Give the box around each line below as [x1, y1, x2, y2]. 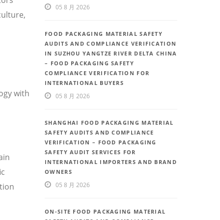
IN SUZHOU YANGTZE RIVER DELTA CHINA [45, 50, 177, 57]
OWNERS [45, 168, 72, 176]
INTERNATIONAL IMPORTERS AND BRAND [45, 158, 177, 166]
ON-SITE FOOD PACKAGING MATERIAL [45, 208, 166, 216]
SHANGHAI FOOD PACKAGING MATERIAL [45, 119, 174, 127]
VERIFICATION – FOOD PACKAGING [45, 138, 157, 146]
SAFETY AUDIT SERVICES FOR [45, 148, 136, 156]
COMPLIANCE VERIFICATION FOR [45, 69, 150, 77]
